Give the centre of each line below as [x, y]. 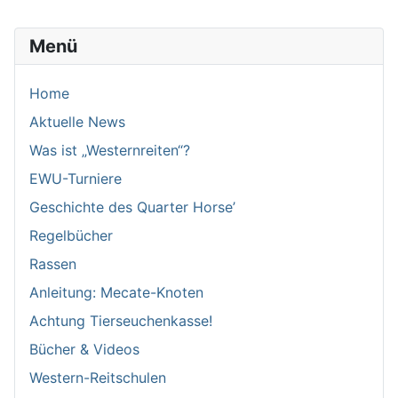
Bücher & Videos [84, 349]
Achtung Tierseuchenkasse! [121, 320]
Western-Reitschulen [98, 377]
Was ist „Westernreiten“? [110, 150]
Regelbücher [71, 235]
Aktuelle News [77, 121]
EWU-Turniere [76, 178]
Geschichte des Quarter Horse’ [132, 207]
